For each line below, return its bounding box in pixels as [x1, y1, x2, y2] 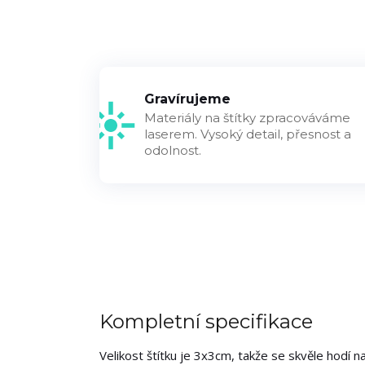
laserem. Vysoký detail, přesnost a [144, 126, 351, 143]
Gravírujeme [144, 91, 231, 108]
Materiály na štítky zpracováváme [144, 110, 350, 126]
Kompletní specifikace [99, 310, 313, 334]
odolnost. [144, 143, 201, 159]
